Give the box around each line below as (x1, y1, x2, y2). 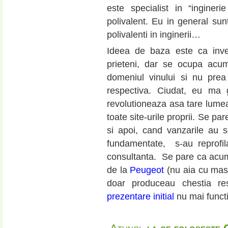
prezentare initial (107, 191, 174, 202)
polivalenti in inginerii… (107, 30, 201, 40)
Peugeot (130, 165, 164, 176)
